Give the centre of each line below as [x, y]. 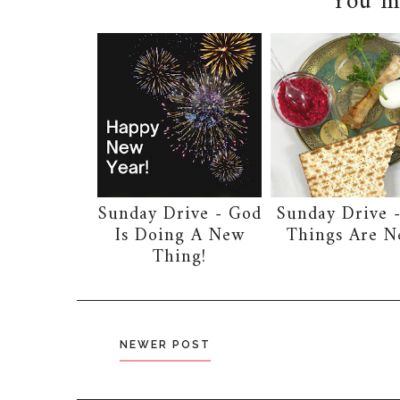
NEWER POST [166, 345]
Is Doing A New [179, 237]
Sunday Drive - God [179, 215]
